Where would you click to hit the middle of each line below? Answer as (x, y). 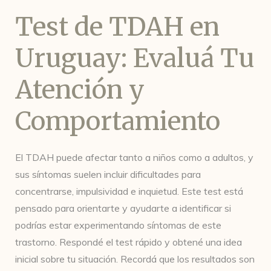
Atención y (80, 90)
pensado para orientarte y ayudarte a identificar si (123, 208)
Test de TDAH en (117, 27)
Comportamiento (118, 121)
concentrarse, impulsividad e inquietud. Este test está (129, 191)
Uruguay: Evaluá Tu (135, 58)
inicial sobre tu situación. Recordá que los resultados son (135, 259)
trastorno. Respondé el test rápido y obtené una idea (129, 242)
